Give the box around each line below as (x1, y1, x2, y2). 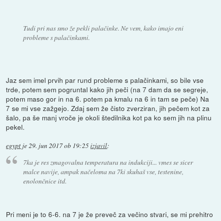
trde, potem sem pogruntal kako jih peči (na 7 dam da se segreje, (6, 84, 209, 95)
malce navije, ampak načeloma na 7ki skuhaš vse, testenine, (23, 166, 184, 176)
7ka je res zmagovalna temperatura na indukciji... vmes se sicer (23, 157, 193, 167)
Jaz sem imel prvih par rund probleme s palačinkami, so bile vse (6, 75, 204, 85)
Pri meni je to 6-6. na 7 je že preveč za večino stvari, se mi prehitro (6, 209, 214, 219)
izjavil (90, 141, 108, 150)
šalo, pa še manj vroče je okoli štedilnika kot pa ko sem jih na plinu (6, 112, 212, 123)
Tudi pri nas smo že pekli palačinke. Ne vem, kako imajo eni (23, 23, 184, 33)
